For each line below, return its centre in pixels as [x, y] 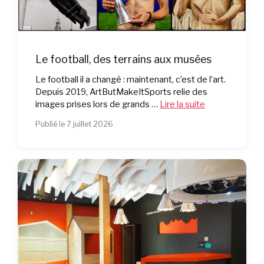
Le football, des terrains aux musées [123, 59]
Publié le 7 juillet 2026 [74, 124]
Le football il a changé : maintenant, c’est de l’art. [131, 79]
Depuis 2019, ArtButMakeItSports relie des [121, 92]
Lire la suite [182, 104]
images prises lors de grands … [98, 104]
